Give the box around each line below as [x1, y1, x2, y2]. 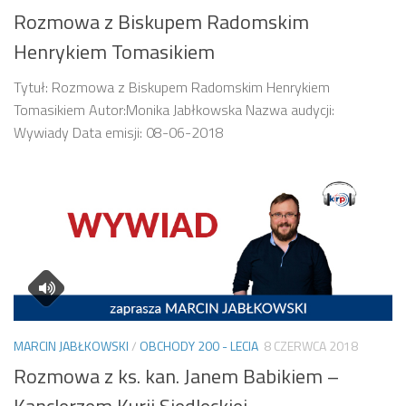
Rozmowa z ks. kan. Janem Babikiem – [14, 360, 339, 391]
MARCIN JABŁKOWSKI [14, 336, 129, 356]
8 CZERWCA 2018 [264, 336, 358, 356]
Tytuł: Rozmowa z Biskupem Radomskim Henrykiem [14, 76, 330, 99]
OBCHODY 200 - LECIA [140, 336, 258, 356]
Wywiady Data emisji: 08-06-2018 [14, 121, 224, 144]
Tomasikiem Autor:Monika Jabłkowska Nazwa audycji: [14, 99, 334, 121]
